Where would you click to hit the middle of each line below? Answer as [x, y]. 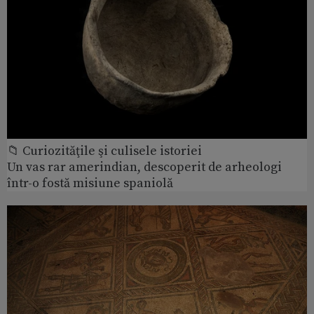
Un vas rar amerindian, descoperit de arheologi [144, 168]
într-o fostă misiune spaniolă [90, 184]
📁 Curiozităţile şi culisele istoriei [104, 151]
